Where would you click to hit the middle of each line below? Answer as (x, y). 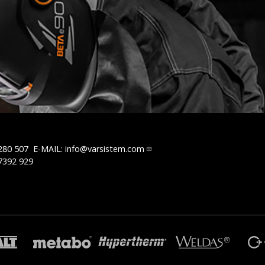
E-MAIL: (49, 148)
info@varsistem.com (105, 148)
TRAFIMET (57, 242)
